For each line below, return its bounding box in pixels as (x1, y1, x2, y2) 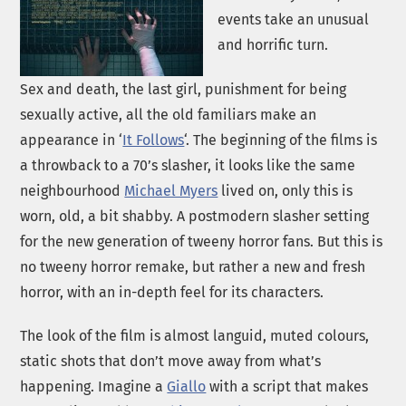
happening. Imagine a (20, 378, 168, 396)
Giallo (167, 378, 207, 396)
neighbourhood (20, 181, 125, 199)
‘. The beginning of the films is (184, 130, 378, 149)
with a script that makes (206, 378, 369, 396)
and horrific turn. (217, 35, 329, 53)
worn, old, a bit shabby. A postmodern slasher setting (20, 207, 370, 225)
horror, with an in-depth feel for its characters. (20, 283, 324, 301)
